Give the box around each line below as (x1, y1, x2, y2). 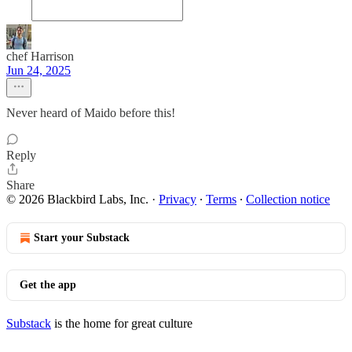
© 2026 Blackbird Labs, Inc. (6, 192, 148, 206)
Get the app (20, 279, 76, 291)
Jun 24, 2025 (6, 64, 71, 77)
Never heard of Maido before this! (6, 106, 175, 119)
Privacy (159, 192, 196, 206)
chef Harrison (6, 49, 74, 63)
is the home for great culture (51, 317, 192, 330)
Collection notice (246, 192, 330, 206)
